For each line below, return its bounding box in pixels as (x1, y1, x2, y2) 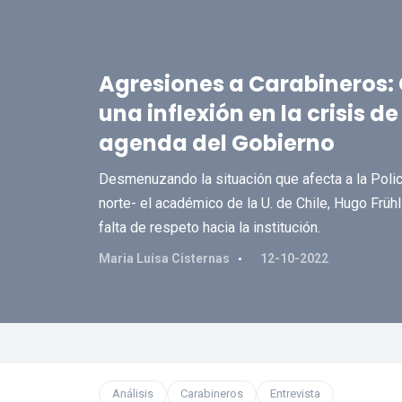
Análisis (111, 387, 153, 400)
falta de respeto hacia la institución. (98, 219, 320, 236)
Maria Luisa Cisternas (98, 251, 230, 266)
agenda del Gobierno (98, 128, 335, 158)
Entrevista (269, 387, 320, 400)
